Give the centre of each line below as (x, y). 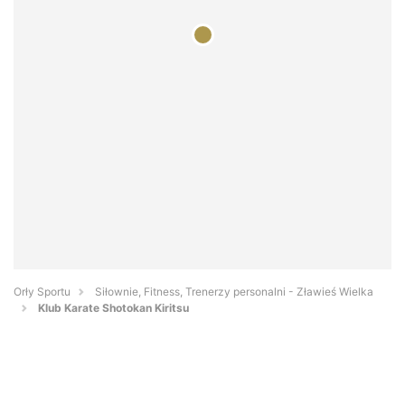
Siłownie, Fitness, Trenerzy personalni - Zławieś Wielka (234, 292)
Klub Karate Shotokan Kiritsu (113, 308)
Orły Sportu (42, 292)
